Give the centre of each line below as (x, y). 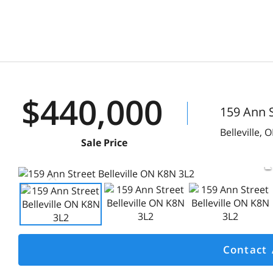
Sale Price (104, 143)
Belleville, (242, 132)
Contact (245, 250)
